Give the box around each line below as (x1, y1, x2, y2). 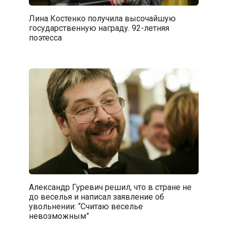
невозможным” (28, 211, 89, 221)
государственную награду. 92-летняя (28, 23, 169, 33)
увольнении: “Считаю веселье (28, 201, 143, 211)
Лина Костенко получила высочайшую (28, 13, 176, 23)
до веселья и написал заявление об (28, 192, 164, 202)
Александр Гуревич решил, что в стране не (28, 182, 192, 192)
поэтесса (28, 32, 62, 43)
